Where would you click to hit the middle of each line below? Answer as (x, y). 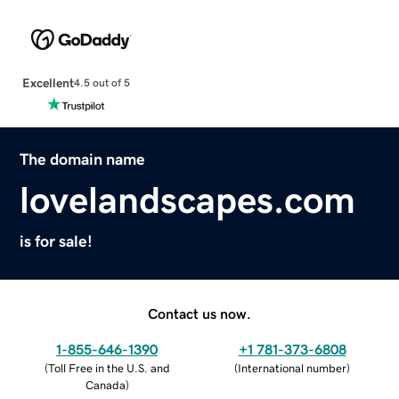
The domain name (83, 159)
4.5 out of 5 (102, 83)
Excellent (48, 82)
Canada (105, 385)
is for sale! (57, 241)
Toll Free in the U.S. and (109, 368)
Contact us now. (199, 313)
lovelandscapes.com (188, 200)
